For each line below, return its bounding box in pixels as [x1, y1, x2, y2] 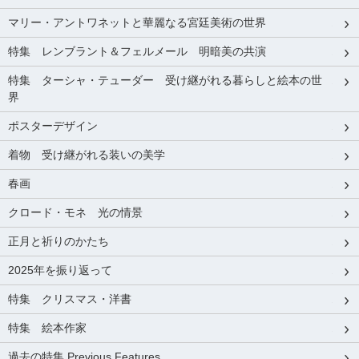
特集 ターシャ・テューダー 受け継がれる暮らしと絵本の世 [8, 73, 322, 87]
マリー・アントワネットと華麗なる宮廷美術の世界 [8, 15, 266, 29]
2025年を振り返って [8, 263, 112, 276]
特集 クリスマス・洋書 [8, 292, 131, 305]
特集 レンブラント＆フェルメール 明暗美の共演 [8, 44, 266, 58]
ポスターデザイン [8, 119, 98, 132]
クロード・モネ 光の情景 [8, 205, 143, 219]
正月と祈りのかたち [8, 234, 109, 248]
